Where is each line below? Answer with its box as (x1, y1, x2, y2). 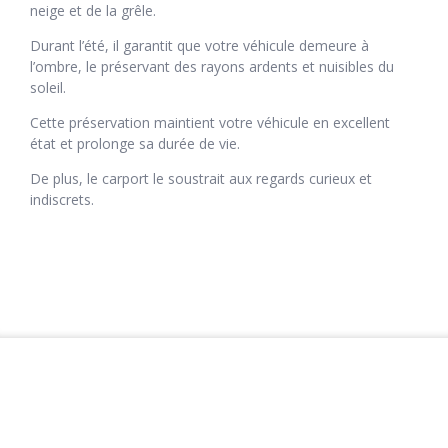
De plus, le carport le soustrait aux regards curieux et (30, 169, 372, 189)
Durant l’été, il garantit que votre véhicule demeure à (30, 36, 369, 56)
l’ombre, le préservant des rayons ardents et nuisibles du (30, 57, 394, 77)
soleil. (30, 78, 66, 98)
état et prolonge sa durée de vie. (30, 134, 240, 154)
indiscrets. (30, 190, 94, 210)
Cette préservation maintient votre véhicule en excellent (30, 113, 390, 133)
